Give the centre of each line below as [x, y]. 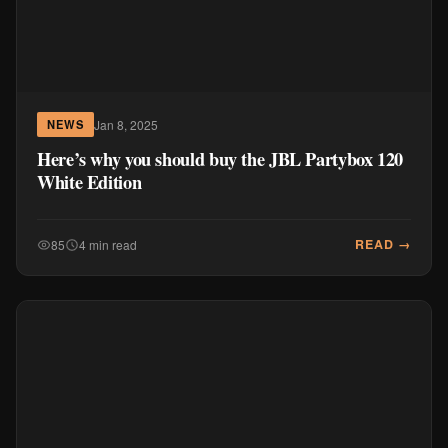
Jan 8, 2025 [126, 124]
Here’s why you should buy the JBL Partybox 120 [220, 158]
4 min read [108, 244]
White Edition [89, 181]
